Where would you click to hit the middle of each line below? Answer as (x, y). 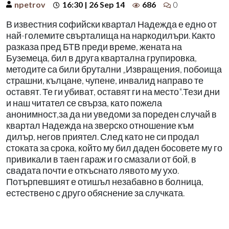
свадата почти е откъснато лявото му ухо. (93, 170)
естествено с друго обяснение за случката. (95, 193)
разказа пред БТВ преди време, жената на (94, 47)
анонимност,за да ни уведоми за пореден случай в (111, 114)
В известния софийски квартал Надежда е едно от (111, 24)
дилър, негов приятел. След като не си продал (103, 136)
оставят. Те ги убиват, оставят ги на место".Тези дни (113, 91)
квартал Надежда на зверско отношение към (100, 125)
